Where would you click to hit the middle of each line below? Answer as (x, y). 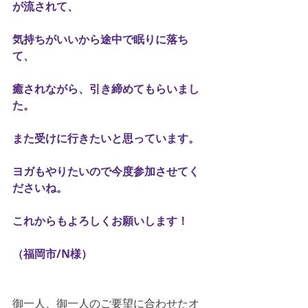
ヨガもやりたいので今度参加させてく (106, 171)
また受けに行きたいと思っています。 (106, 138)
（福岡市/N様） (52, 253)
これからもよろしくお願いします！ (100, 220)
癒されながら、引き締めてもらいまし (106, 88)
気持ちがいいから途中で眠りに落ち (100, 39)
